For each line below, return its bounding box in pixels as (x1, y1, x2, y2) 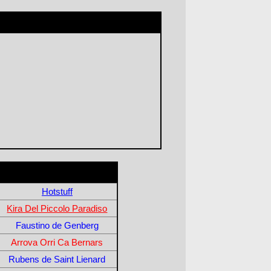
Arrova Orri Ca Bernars (11, 237, 103, 247)
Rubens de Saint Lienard (8, 253, 106, 264)
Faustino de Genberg (15, 220, 99, 230)
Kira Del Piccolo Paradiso (7, 203, 108, 214)
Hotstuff (41, 186, 73, 197)
